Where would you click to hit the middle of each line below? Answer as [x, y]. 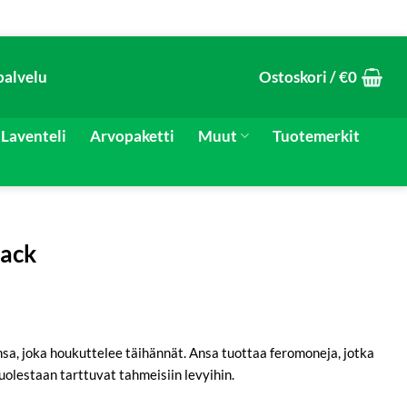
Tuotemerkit [316, 136]
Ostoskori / [299, 77]
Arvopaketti [132, 136]
